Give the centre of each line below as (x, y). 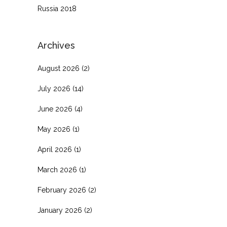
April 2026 (55, 150)
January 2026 (60, 211)
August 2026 (59, 69)
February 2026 (62, 190)
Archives (56, 46)
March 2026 (57, 170)
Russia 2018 (57, 9)
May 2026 (54, 129)
